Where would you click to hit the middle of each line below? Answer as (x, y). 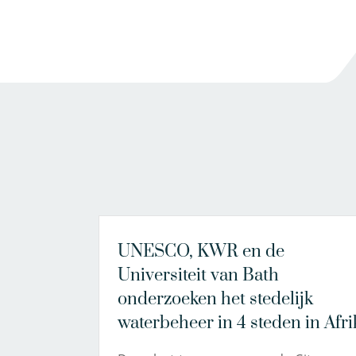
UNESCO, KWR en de (201, 252)
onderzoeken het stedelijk (215, 299)
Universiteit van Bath (198, 275)
